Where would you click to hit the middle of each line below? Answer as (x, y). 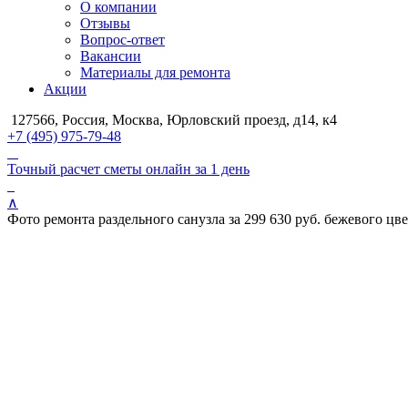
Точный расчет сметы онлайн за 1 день (128, 169)
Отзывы (105, 23)
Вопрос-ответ (122, 40)
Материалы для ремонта (155, 72)
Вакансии (111, 56)
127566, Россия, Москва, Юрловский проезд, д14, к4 (172, 120)
